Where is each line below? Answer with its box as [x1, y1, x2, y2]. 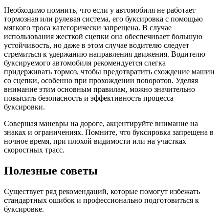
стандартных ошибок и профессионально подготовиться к [4, 196, 199, 204]
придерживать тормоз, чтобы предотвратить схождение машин [4, 67, 215, 76]
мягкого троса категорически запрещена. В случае [4, 23, 172, 32]
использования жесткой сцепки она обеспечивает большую [4, 32, 202, 41]
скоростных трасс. [4, 145, 65, 154]
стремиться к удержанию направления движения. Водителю [4, 49, 205, 58]
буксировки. [4, 102, 45, 111]
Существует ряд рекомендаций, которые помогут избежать [4, 187, 200, 196]
